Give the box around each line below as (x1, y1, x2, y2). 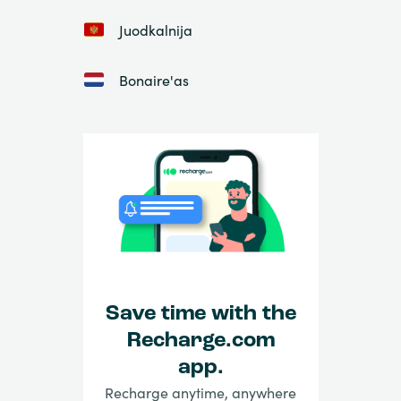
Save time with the (105, 303, 296, 325)
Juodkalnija (118, 20, 192, 40)
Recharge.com (126, 329, 275, 352)
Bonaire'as (118, 70, 189, 90)
